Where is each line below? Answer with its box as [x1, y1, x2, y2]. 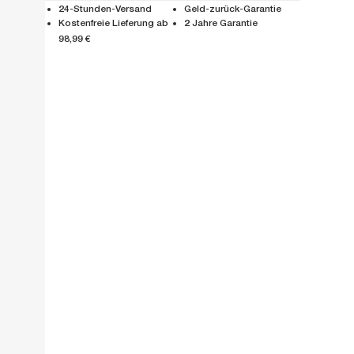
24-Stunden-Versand [58, 3, 152, 15]
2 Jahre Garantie [184, 17, 258, 29]
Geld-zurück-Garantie [184, 3, 282, 15]
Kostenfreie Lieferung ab [58, 17, 168, 29]
